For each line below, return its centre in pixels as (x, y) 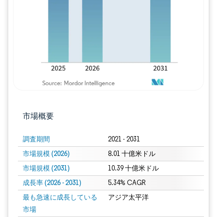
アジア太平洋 (128, 197)
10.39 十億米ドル (133, 168)
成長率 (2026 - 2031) (52, 183)
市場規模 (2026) (46, 154)
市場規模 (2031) (46, 168)
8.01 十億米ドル (132, 154)
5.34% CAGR (127, 183)
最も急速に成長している (60, 197)
